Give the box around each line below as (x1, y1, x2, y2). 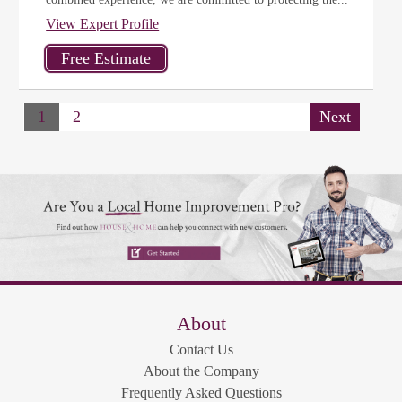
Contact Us (169, 342, 233, 358)
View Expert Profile (46, 16, 160, 31)
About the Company (143, 363, 259, 380)
